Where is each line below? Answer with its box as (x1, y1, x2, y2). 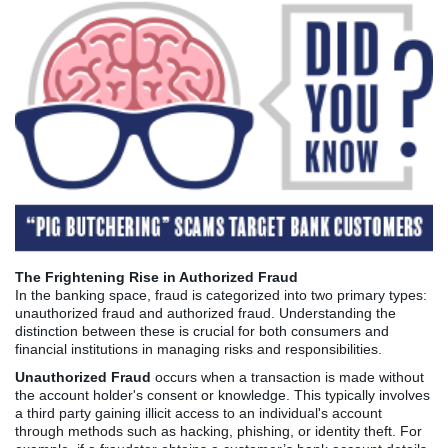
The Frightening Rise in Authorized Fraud (15, 269, 298, 285)
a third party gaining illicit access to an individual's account (15, 405, 382, 421)
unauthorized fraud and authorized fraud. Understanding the (15, 305, 396, 321)
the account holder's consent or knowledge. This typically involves (15, 387, 430, 403)
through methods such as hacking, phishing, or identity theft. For (15, 423, 422, 439)
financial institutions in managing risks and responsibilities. (15, 341, 382, 357)
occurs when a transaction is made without (151, 369, 424, 385)
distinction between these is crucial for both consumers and (15, 323, 389, 339)
